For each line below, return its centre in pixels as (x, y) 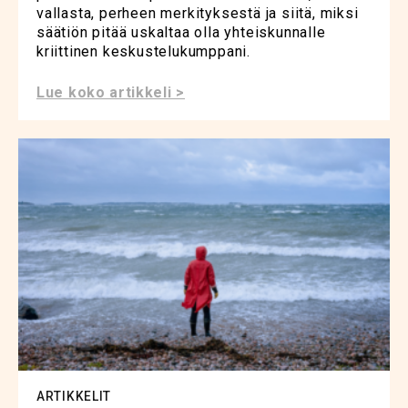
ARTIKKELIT (74, 396)
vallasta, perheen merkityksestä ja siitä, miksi (198, 13)
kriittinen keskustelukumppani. (144, 51)
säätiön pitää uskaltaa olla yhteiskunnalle (181, 32)
